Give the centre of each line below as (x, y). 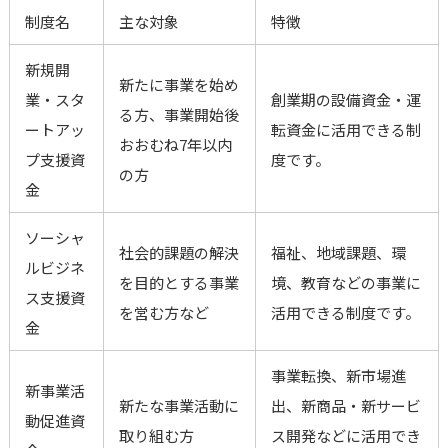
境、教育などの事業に (345, 283)
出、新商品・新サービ (345, 406)
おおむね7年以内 (175, 145)
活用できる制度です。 (345, 313)
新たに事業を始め (178, 85)
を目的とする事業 (178, 283)
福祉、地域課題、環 (338, 253)
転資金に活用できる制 (345, 130)
